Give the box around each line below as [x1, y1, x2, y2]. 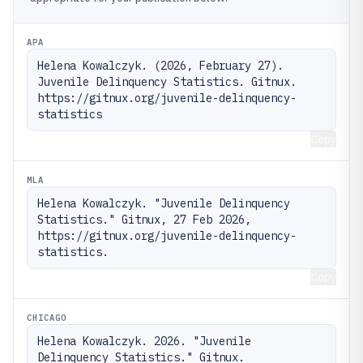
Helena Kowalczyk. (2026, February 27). [37, 58, 284, 73]
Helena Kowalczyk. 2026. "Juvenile [37, 334, 251, 348]
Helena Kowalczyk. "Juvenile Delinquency [37, 196, 290, 211]
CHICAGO [27, 312, 67, 323]
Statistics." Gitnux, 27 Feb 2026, [37, 212, 251, 227]
